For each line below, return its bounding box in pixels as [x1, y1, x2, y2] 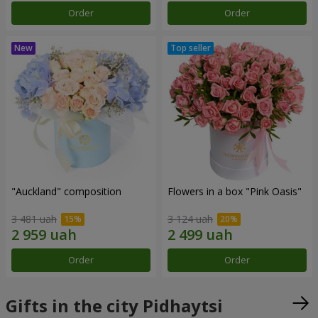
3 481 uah [11, 212, 57, 226]
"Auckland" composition [11, 185, 121, 199]
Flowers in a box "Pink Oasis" [168, 185, 302, 199]
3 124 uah [168, 212, 213, 226]
